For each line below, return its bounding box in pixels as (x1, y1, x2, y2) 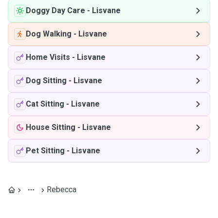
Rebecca (47, 185, 76, 194)
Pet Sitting (26, 146, 65, 155)
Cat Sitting (26, 99, 64, 109)
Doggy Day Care (26, 6, 85, 15)
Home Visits (26, 53, 70, 62)
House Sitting (26, 123, 75, 132)
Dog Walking (26, 29, 72, 38)
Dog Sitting (26, 76, 67, 85)
